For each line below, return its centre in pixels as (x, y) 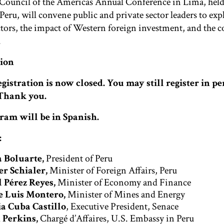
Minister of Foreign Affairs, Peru (112, 170)
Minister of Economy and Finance (123, 182)
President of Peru (79, 158)
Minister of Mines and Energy (126, 194)
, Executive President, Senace (122, 206)
